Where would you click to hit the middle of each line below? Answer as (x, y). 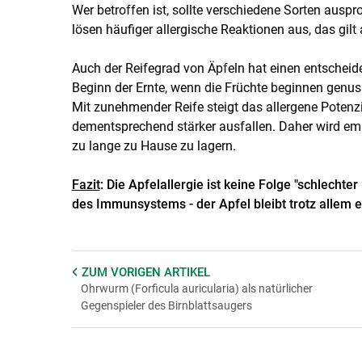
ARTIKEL (187, 272)
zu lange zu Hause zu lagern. (154, 145)
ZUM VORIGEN (122, 272)
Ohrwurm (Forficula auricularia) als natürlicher (196, 288)
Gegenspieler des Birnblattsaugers (166, 305)
